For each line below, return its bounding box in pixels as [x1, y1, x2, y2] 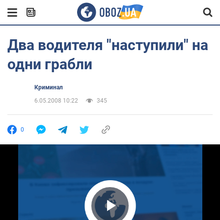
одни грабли [7, 55, 92, 73]
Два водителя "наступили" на [7, 36, 208, 54]
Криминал [34, 84, 63, 91]
